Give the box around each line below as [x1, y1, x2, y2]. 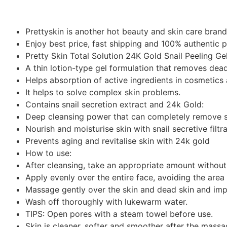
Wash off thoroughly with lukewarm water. [25, 197, 187, 207]
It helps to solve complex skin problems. [25, 87, 180, 98]
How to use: [25, 148, 71, 159]
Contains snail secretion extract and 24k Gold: [25, 99, 204, 110]
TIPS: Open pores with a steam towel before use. [25, 209, 213, 219]
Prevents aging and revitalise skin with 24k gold [25, 136, 210, 146]
